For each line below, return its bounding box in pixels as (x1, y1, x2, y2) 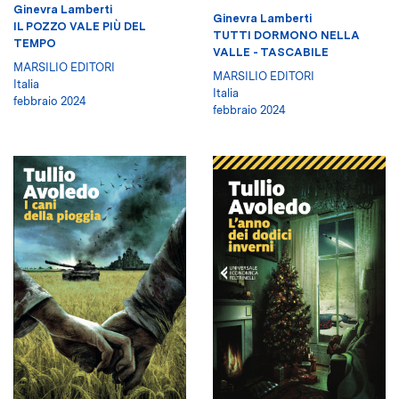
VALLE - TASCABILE (213, 45, 329, 59)
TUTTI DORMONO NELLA (213, 28, 360, 42)
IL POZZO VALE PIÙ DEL (13, 20, 145, 34)
